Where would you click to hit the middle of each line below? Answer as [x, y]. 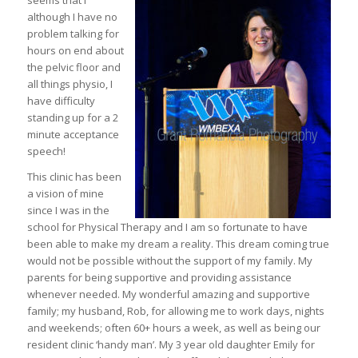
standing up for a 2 [72, 118]
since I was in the [68, 211]
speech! [46, 151]
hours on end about [75, 51]
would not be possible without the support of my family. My [169, 261]
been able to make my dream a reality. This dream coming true [178, 244]
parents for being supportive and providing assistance [159, 278]
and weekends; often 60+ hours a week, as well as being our [173, 328]
